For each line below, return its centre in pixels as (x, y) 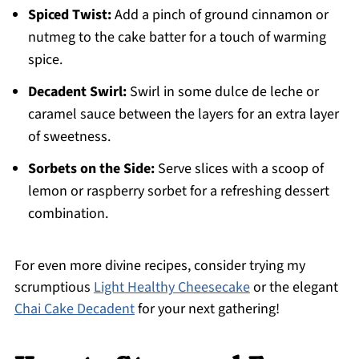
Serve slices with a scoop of (239, 169)
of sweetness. (69, 137)
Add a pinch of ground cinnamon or (220, 15)
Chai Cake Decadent (74, 309)
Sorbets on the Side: (91, 169)
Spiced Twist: (69, 15)
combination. (68, 214)
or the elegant (294, 288)
